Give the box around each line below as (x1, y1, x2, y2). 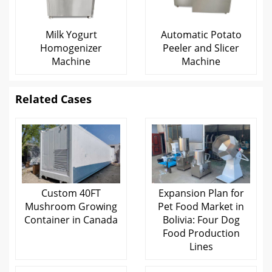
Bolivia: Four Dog (162, 213, 240, 227)
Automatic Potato (160, 28, 242, 41)
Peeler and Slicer (163, 41, 239, 55)
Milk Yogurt (45, 28, 97, 41)
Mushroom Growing (25, 200, 117, 214)
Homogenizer (40, 41, 102, 55)
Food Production (162, 226, 240, 240)
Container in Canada (24, 213, 118, 227)
